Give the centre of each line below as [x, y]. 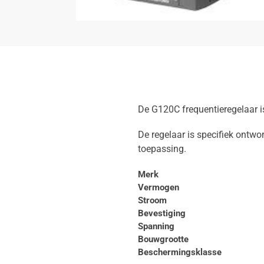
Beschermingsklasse [179, 252]
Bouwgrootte [163, 239]
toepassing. [162, 149]
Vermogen [158, 187]
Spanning [156, 226]
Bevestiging [161, 213]
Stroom [152, 200]
